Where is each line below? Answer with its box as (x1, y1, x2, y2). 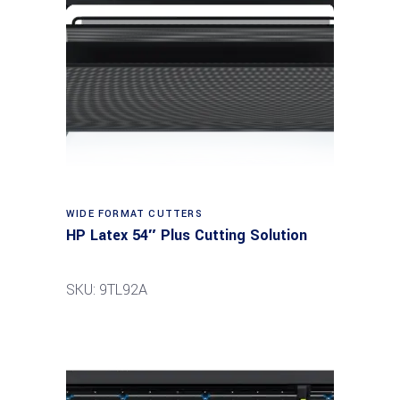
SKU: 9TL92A (66, 279, 147, 300)
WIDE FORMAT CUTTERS (66, 207, 203, 221)
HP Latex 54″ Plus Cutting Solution (66, 225, 307, 246)
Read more (168, 196, 235, 215)
